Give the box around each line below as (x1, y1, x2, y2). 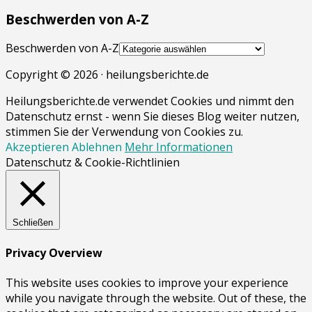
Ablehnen (72, 139, 122, 155)
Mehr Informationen (125, 139, 233, 155)
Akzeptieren (6, 139, 69, 155)
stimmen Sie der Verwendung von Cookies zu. (6, 124, 243, 140)
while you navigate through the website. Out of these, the (6, 290, 306, 306)
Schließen (13, 217, 53, 228)
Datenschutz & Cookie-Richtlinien (6, 155, 180, 171)
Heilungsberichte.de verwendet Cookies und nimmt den (6, 93, 294, 109)
